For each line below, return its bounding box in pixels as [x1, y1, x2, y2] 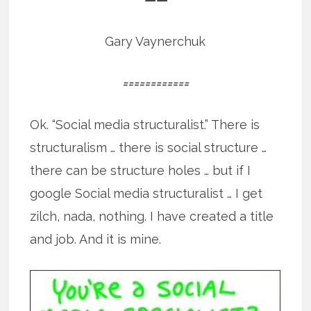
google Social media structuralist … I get [30, 186, 263, 201]
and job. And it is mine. [30, 232, 162, 247]
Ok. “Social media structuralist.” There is [30, 117, 260, 133]
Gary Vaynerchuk [105, 34, 206, 49]
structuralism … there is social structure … [30, 140, 267, 155]
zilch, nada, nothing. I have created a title [30, 209, 274, 224]
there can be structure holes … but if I [30, 163, 251, 178]
